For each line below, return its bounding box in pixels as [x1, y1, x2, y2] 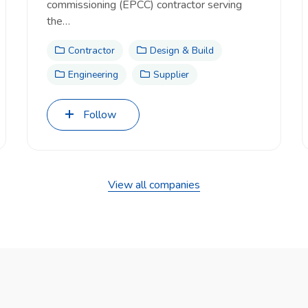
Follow [83, 107, 116, 122]
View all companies [108, 177, 200, 192]
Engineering [68, 68, 118, 81]
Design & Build [150, 44, 214, 57]
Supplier [153, 68, 189, 81]
